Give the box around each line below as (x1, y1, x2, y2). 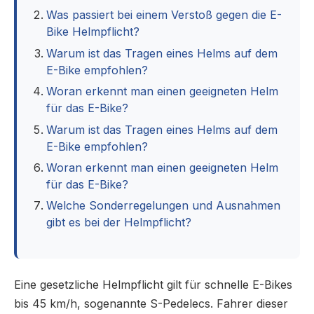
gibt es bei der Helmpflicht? (46, 215, 192, 230)
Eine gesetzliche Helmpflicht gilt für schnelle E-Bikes (14, 278, 292, 292)
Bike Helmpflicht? (46, 25, 140, 39)
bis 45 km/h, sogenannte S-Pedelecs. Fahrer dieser (14, 296, 288, 311)
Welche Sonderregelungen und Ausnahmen (46, 198, 281, 213)
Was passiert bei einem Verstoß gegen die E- (46, 8, 282, 22)
